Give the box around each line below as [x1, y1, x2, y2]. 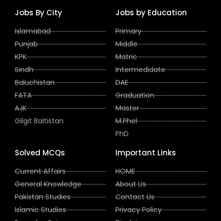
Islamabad [15, 26, 51, 36]
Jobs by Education [115, 7, 187, 18]
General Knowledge [15, 179, 81, 189]
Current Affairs [15, 166, 66, 176]
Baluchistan [15, 77, 55, 87]
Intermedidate [115, 64, 165, 74]
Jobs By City [15, 7, 62, 18]
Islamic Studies [15, 204, 66, 215]
